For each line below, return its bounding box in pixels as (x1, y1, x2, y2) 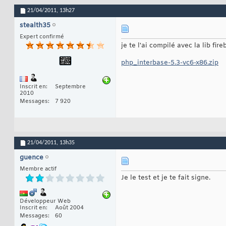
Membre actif (20, 165, 56, 173)
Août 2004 (55, 204, 84, 212)
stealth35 (20, 21, 50, 30)
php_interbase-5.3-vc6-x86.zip (121, 59, 218, 68)
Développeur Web (20, 198, 71, 205)
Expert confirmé (20, 33, 64, 41)
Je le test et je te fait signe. (121, 174, 210, 183)
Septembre (55, 83, 86, 91)
